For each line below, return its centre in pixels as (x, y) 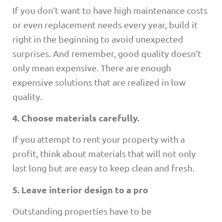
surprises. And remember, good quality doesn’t (107, 53)
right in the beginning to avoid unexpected (98, 39)
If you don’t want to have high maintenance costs (110, 10)
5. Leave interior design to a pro (80, 189)
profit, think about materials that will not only (104, 154)
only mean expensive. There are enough (92, 67)
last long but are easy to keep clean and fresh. (103, 168)
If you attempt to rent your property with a (99, 139)
